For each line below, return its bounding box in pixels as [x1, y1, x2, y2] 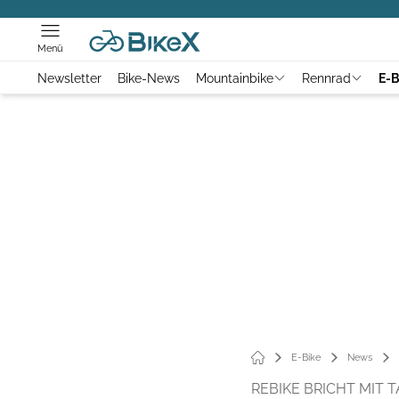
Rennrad [301, 70, 351, 85]
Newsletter [37, 70, 102, 85]
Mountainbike [196, 70, 273, 85]
